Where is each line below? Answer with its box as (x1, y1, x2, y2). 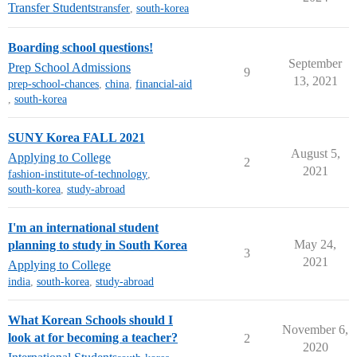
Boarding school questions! (8, 41, 153, 54)
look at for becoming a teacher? (8, 331, 178, 344)
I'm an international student (8, 221, 159, 234)
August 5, (290, 147, 340, 160)
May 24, (294, 237, 336, 251)
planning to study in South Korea (8, 238, 187, 252)
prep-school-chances (8, 78, 99, 90)
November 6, (282, 323, 348, 336)
